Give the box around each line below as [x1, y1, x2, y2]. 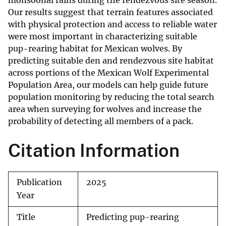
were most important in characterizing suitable [8, 31, 197, 42]
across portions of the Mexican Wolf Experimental [8, 68, 209, 78]
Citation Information [8, 140, 180, 161]
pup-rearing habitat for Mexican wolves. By [8, 43, 182, 54]
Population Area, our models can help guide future [8, 80, 208, 90]
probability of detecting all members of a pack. [8, 116, 193, 127]
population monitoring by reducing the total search [8, 92, 214, 102]
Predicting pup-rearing [86, 212, 179, 222]
